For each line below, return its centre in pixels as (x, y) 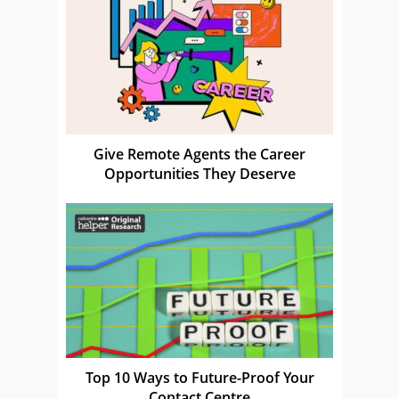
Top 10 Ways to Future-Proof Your (199, 377)
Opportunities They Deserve (199, 173)
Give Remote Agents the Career (199, 154)
